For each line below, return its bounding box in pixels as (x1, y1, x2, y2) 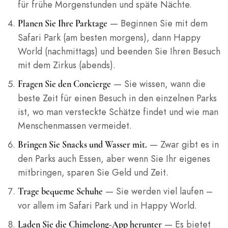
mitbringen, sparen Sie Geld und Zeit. (17, 166, 168, 179)
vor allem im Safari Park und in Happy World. (17, 199, 197, 212)
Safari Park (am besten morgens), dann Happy (17, 31, 201, 44)
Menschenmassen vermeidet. (17, 119, 132, 132)
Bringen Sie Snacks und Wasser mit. (17, 139, 147, 151)
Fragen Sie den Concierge (17, 78, 111, 90)
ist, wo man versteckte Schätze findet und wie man (17, 105, 218, 119)
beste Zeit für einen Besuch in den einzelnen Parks (17, 92, 217, 105)
